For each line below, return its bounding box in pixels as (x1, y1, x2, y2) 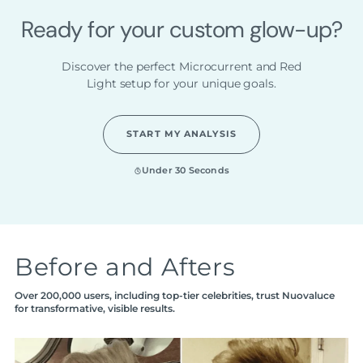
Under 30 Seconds (141, 165, 230, 177)
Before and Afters (15, 252, 236, 283)
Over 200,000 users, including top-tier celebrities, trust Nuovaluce (15, 289, 335, 302)
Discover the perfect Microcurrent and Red (62, 59, 301, 75)
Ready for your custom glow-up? (21, 15, 342, 45)
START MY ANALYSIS (126, 129, 237, 140)
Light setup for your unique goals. (87, 76, 276, 92)
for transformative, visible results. (15, 302, 175, 315)
